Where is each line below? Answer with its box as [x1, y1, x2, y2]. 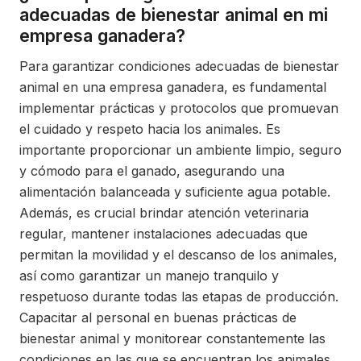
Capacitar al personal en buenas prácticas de [19, 309, 297, 326]
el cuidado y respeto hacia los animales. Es [19, 120, 280, 137]
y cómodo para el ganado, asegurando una [19, 162, 284, 179]
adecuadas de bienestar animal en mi [19, 3, 328, 25]
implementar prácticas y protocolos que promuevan [19, 99, 338, 116]
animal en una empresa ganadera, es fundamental [19, 78, 326, 95]
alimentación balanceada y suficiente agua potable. [19, 183, 330, 200]
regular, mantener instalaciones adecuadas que [19, 225, 308, 242]
